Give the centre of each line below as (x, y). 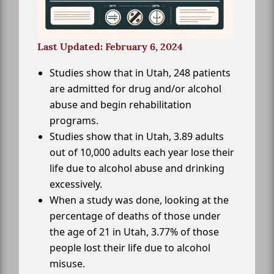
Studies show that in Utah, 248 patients (140, 73)
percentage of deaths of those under (135, 216)
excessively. (76, 184)
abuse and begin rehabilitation (120, 105)
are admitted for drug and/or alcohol (135, 89)
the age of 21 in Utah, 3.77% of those (134, 232)
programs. (74, 121)
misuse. (67, 264)
